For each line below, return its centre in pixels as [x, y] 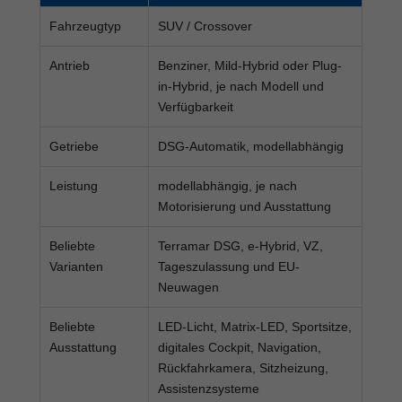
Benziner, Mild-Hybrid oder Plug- [250, 65]
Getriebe [74, 146]
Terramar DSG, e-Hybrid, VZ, [240, 245]
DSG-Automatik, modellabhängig [251, 146]
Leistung [74, 185]
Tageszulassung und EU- [229, 266]
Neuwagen [188, 287]
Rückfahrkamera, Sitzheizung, [243, 367]
